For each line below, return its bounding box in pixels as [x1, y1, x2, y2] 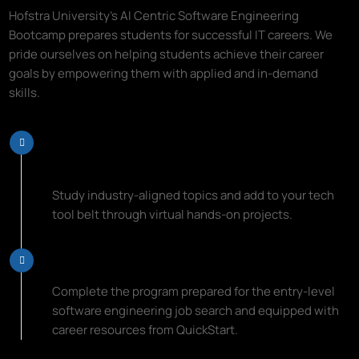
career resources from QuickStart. [52, 321, 239, 338]
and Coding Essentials [52, 151, 228, 174]
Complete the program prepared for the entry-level [52, 282, 336, 300]
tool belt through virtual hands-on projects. [52, 205, 293, 223]
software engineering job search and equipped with [52, 301, 340, 319]
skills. [9, 83, 41, 101]
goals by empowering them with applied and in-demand [9, 64, 319, 82]
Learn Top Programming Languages [52, 130, 327, 152]
